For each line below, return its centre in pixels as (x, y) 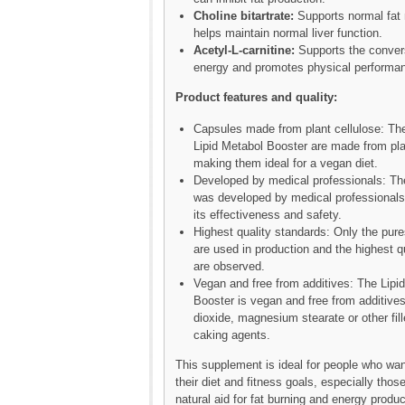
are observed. (229, 266)
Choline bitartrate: (244, 15)
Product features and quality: (256, 97)
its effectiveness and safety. (268, 214)
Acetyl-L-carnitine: (244, 50)
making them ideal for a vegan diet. (286, 163)
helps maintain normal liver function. (288, 33)
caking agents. (232, 334)
